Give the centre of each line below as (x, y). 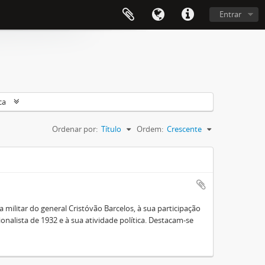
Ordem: (150, 129)
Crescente (184, 129)
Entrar (230, 14)
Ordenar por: (75, 129)
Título (111, 129)
